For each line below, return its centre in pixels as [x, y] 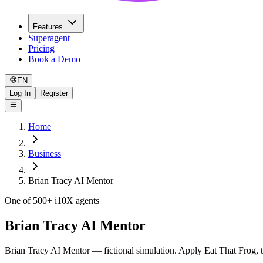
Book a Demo [54, 59]
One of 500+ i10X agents [52, 201]
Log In [20, 93]
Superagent [49, 38]
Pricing [41, 48]
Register [54, 93]
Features [48, 26]
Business [45, 154]
